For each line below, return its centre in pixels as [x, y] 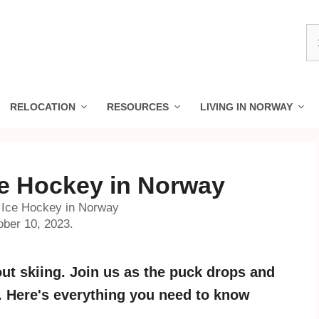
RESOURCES [138, 107]
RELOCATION [43, 107]
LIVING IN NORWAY [246, 107]
